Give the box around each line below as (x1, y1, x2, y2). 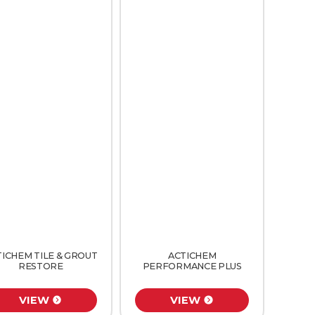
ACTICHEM (167, 250, 217, 261)
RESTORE (18, 260, 63, 271)
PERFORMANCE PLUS (142, 260, 242, 271)
